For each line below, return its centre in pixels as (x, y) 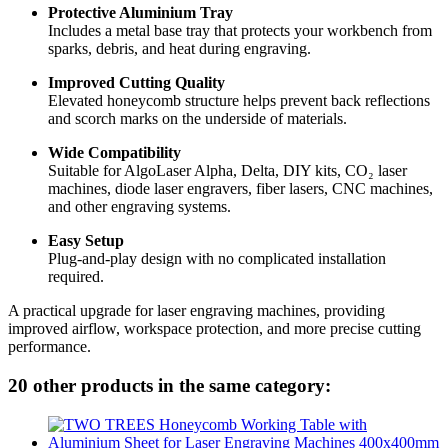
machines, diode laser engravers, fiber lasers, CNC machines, (240, 189)
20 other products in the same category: (169, 386)
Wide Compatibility (114, 153)
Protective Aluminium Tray (140, 13)
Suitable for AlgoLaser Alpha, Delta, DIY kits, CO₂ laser (227, 171)
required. (76, 277)
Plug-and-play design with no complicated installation (217, 259)
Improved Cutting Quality (136, 83)
